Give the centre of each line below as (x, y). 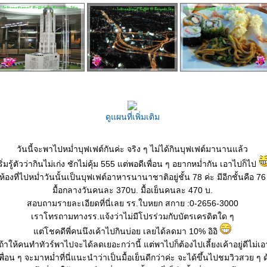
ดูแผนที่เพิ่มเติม (132, 117)
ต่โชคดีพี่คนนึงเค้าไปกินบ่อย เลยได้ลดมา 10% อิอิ (127, 231)
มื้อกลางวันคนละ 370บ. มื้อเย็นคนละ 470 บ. (132, 190)
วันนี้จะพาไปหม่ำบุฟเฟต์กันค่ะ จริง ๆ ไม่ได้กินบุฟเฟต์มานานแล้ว (132, 149)
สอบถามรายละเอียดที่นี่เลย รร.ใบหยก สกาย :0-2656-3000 (132, 203)
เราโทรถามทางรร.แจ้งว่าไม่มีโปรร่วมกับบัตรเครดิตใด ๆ (132, 216)
